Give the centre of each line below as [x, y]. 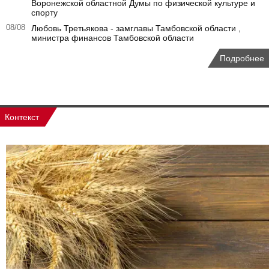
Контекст [22, 117]
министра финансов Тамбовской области [113, 38]
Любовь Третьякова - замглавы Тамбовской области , [136, 28]
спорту [44, 12]
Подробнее [242, 58]
